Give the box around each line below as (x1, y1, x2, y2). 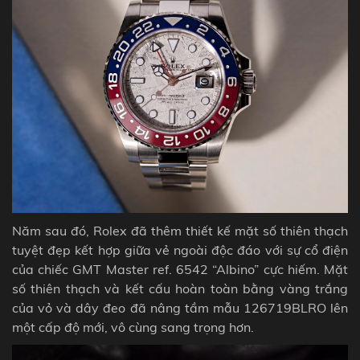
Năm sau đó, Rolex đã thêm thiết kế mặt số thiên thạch (12, 222, 348, 239)
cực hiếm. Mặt (259, 260, 349, 277)
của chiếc (12, 260, 73, 277)
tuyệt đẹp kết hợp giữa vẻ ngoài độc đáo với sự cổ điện (12, 241, 348, 258)
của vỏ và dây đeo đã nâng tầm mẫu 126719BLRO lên (12, 299, 348, 316)
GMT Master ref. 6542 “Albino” (72, 260, 260, 277)
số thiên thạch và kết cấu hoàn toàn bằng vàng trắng (12, 280, 348, 297)
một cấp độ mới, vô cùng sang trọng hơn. (12, 318, 254, 335)
